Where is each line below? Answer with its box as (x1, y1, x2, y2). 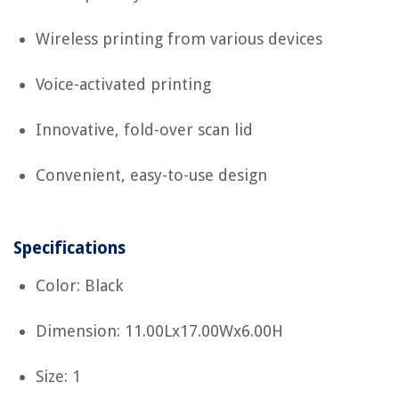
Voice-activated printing (36, 75, 211, 94)
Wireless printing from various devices (36, 29, 322, 49)
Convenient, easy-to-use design (36, 166, 267, 185)
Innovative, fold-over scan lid (36, 120, 253, 140)
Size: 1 (36, 367, 81, 387)
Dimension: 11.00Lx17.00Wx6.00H (36, 322, 283, 341)
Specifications (13, 238, 126, 259)
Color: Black (36, 276, 123, 296)
